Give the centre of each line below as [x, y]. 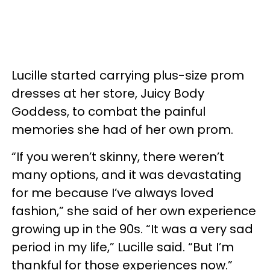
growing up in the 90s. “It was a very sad [132, 229]
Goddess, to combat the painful [108, 111]
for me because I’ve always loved [113, 193]
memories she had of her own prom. [122, 129]
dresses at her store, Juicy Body [108, 93]
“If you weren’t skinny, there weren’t [118, 156]
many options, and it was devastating [127, 174]
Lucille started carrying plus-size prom [128, 75]
